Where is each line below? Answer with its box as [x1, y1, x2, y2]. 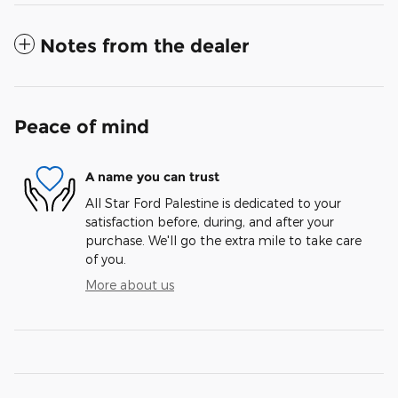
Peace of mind [14, 115, 149, 139]
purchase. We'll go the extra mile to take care [85, 233, 362, 249]
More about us [85, 277, 174, 293]
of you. [85, 251, 126, 267]
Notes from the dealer [40, 35, 250, 58]
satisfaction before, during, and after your [85, 214, 334, 230]
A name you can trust [85, 168, 219, 185]
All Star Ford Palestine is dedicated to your [85, 195, 341, 211]
